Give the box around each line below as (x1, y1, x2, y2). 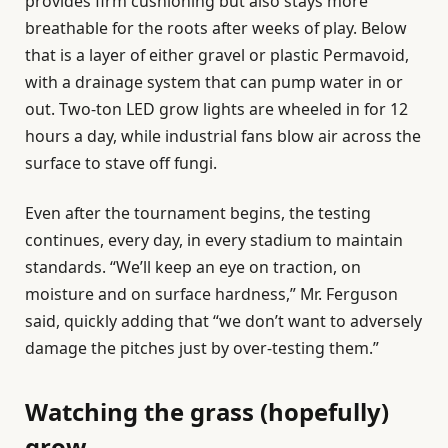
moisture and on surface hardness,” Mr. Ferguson (25, 282, 398, 305)
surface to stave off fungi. (25, 152, 217, 175)
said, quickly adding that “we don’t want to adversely (25, 309, 422, 332)
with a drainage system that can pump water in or (25, 71, 403, 94)
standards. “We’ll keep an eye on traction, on (25, 255, 361, 278)
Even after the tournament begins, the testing (25, 201, 371, 224)
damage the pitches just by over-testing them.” (25, 336, 379, 359)
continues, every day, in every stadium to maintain (25, 228, 403, 251)
